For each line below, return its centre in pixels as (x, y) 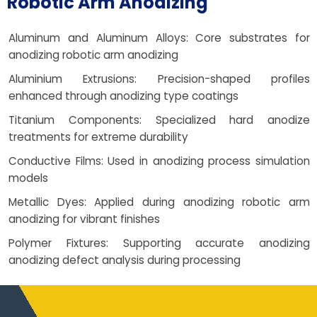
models (28, 178)
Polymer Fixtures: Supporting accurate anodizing (159, 243)
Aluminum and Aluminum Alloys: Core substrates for (159, 38)
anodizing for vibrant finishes (84, 219)
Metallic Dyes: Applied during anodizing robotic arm (159, 202)
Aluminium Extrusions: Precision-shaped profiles (159, 79)
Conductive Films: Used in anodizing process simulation (159, 161)
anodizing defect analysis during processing (125, 260)
